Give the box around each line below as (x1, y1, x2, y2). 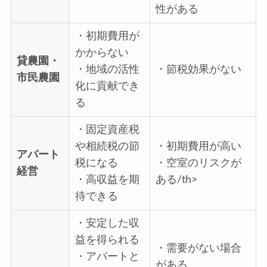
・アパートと (74, 252, 139, 262)
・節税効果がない (155, 64, 241, 75)
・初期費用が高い (155, 141, 241, 152)
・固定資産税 (74, 125, 139, 135)
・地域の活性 (74, 64, 139, 75)
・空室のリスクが (155, 158, 241, 169)
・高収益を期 (74, 175, 139, 185)
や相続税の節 (74, 141, 139, 152)
